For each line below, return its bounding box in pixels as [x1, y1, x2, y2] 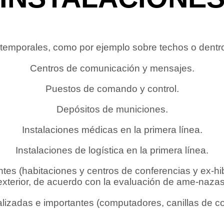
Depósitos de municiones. [56, 103, 168, 114]
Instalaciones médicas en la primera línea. [21, 124, 202, 135]
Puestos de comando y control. [45, 83, 179, 94]
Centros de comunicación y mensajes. [29, 62, 194, 73]
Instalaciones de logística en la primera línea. [15, 145, 208, 156]
